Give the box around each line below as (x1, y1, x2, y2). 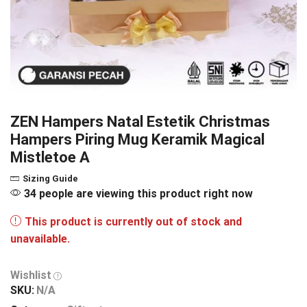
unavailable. (10, 232, 70, 246)
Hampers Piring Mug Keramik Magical (10, 130, 265, 149)
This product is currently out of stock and (25, 215, 242, 229)
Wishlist (10, 269, 51, 282)
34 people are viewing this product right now (21, 187, 253, 201)
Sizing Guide (23, 173, 78, 184)
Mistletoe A (10, 148, 90, 167)
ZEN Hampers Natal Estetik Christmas (10, 112, 270, 131)
